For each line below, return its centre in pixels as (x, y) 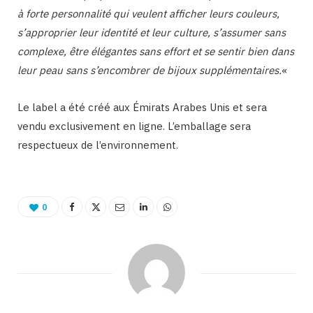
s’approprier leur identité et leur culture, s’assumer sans (152, 33)
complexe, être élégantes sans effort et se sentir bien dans (156, 52)
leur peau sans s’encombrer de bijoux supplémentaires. (150, 71)
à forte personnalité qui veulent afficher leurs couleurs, (148, 14)
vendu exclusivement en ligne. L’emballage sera (134, 126)
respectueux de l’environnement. (98, 145)
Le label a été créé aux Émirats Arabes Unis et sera (142, 108)
